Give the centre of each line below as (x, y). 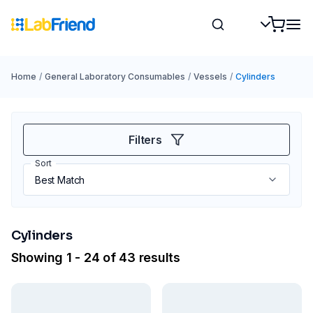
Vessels (210, 77)
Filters (145, 140)
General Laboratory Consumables (115, 77)
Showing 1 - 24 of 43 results (96, 257)
